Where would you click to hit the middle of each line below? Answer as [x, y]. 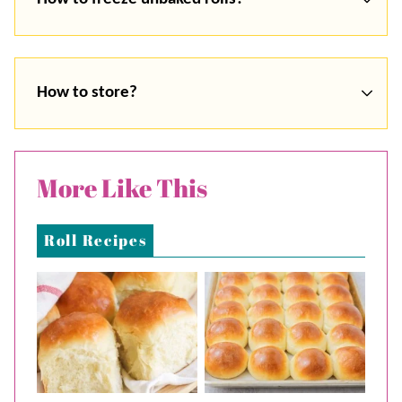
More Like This [122, 187]
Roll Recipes [96, 240]
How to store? [87, 92]
